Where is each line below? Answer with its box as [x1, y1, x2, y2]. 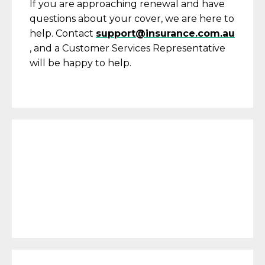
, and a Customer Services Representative [30, 43, 225, 54]
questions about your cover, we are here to [30, 13, 234, 24]
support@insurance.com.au [96, 28, 235, 39]
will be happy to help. [30, 57, 134, 69]
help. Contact [30, 28, 96, 39]
